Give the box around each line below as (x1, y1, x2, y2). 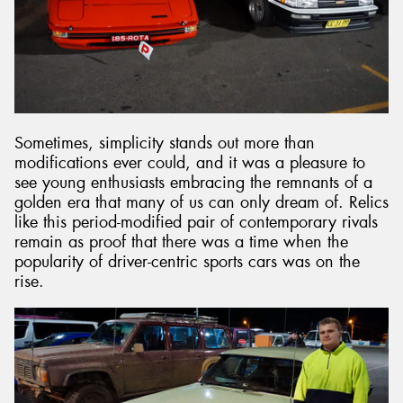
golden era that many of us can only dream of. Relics (14, 192, 389, 214)
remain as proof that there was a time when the (14, 231, 348, 254)
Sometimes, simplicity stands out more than (14, 132, 315, 155)
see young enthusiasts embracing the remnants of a (14, 172, 372, 194)
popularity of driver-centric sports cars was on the (14, 251, 360, 273)
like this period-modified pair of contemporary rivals (14, 211, 378, 234)
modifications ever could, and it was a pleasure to (14, 152, 365, 175)
